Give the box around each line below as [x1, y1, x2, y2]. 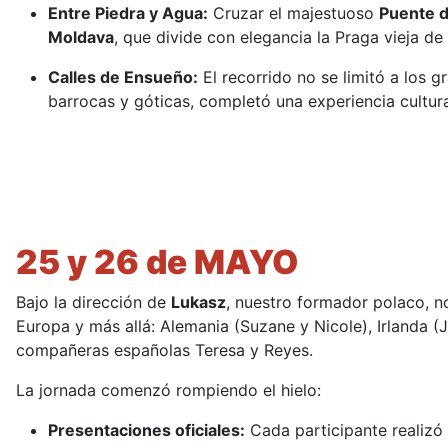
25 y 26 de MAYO [16, 242, 298, 283]
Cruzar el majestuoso [208, 3, 379, 24]
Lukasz [171, 292, 226, 313]
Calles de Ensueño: [48, 67, 198, 88]
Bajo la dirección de [16, 292, 171, 313]
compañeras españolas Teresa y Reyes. [16, 340, 313, 361]
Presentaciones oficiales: [48, 420, 245, 441]
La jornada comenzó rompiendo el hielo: [16, 380, 321, 401]
